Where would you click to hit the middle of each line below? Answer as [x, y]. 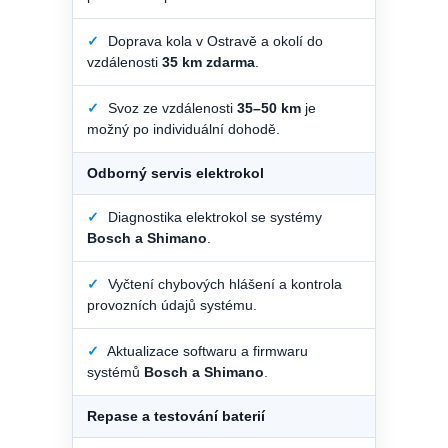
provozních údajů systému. [172, 304]
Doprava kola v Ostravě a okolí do [213, 40]
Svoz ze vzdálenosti [170, 107]
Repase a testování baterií [176, 415]
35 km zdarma [208, 61]
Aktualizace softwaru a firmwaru [206, 350]
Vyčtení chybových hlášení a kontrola [223, 283]
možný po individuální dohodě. [183, 128]
